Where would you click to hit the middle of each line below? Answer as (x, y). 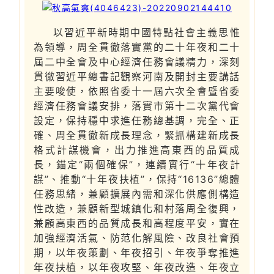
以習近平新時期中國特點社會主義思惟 (147, 32)
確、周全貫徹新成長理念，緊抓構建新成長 (137, 135)
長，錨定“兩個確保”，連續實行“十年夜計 (137, 164)
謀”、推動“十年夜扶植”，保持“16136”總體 (137, 179)
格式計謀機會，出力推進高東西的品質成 (137, 150)
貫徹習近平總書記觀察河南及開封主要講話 (137, 76)
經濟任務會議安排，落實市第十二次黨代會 (137, 106)
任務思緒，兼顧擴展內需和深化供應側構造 (137, 194)
